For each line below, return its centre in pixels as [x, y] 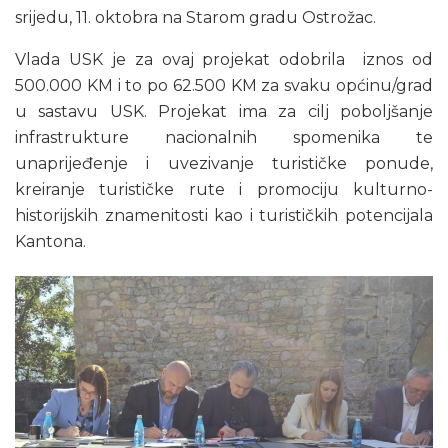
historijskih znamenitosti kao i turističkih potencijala [224, 216]
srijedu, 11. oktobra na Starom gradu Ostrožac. [195, 18]
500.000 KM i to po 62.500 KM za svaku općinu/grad [224, 86]
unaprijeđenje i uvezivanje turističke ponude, [224, 164]
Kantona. [50, 242]
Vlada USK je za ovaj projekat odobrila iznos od [224, 60]
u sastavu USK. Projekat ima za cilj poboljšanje [224, 112]
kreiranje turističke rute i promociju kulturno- [224, 190]
